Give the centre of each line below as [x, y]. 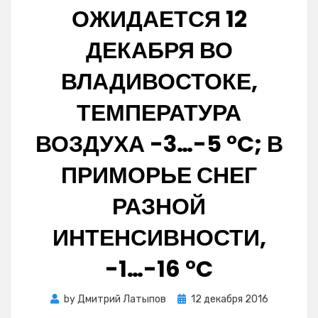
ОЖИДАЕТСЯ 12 [159, 19]
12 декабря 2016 [229, 299]
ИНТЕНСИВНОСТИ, [159, 237]
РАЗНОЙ [159, 206]
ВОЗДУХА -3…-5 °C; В [159, 144]
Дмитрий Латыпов [121, 299]
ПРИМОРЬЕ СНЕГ [159, 175]
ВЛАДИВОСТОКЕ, [159, 81]
